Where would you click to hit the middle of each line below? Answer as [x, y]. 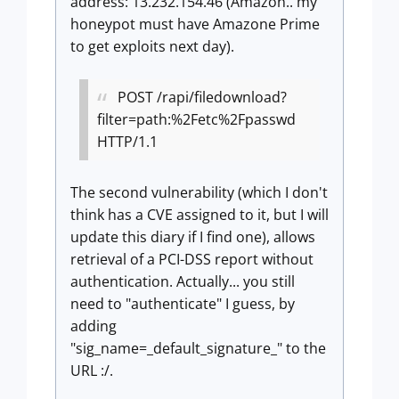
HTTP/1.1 [129, 142]
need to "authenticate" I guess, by [183, 304]
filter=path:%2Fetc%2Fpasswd [196, 119]
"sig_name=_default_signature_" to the [198, 348]
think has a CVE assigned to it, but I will [199, 215]
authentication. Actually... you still [183, 281]
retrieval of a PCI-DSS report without [192, 259]
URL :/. [94, 370]
